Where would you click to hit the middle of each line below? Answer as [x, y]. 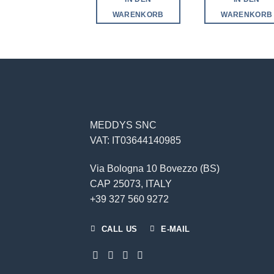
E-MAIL [176, 229]
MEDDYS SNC [123, 125]
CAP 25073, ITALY [131, 184]
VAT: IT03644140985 [135, 141]
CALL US [119, 229]
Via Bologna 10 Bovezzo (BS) [155, 169]
